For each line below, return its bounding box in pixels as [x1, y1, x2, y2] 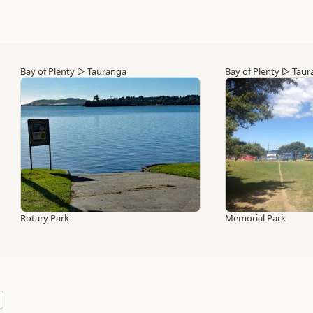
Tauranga [87, 65, 126, 78]
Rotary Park [20, 212, 69, 224]
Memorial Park [225, 212, 286, 224]
